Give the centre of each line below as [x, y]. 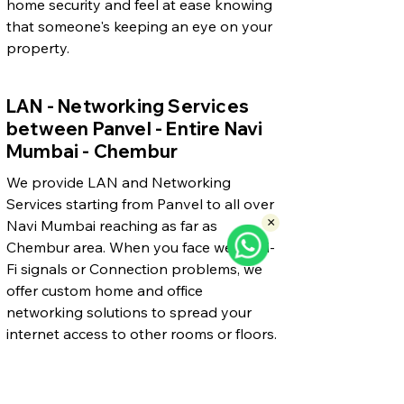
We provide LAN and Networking [119, 182]
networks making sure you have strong [138, 376]
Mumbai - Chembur [92, 151]
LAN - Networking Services [128, 106]
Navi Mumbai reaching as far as [112, 225]
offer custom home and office [105, 290]
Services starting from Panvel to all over [140, 203]
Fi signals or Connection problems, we [134, 268]
